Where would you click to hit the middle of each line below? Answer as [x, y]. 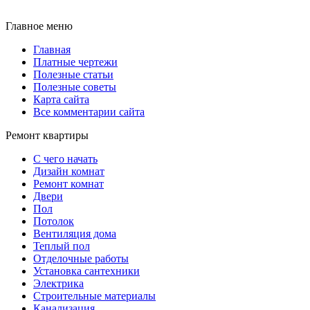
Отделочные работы [81, 258]
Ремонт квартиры [47, 135]
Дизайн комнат [69, 171]
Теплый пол [62, 246]
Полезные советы [75, 87]
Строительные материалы [94, 296]
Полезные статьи [73, 74]
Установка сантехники [86, 271]
